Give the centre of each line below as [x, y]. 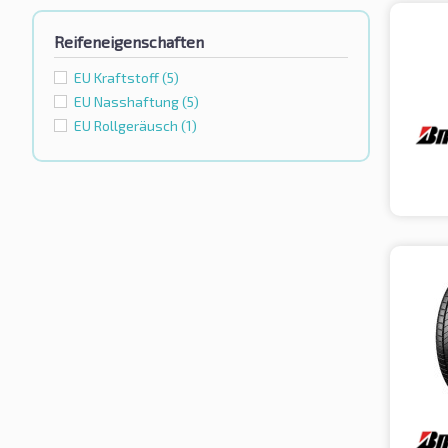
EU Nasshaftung [128, 102]
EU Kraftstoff [118, 78]
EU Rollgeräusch [127, 126]
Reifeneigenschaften [129, 42]
